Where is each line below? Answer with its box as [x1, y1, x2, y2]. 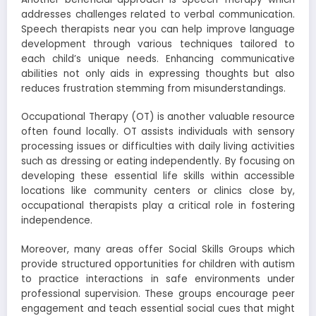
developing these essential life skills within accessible [21, 169, 295, 183]
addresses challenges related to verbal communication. [21, 8, 295, 22]
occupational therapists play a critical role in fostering [21, 199, 295, 213]
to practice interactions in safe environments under [21, 272, 295, 286]
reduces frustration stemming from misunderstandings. [21, 82, 286, 96]
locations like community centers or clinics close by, [21, 184, 295, 198]
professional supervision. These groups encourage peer [21, 286, 295, 300]
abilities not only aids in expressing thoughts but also [21, 67, 295, 81]
